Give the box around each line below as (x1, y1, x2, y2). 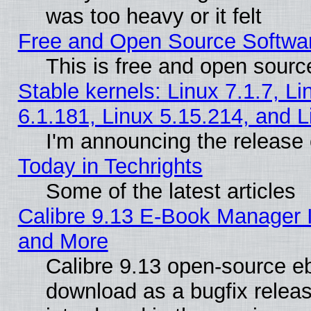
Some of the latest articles (45, 178, 296, 203)
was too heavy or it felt (45, 3, 262, 28)
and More (17, 228, 108, 253)
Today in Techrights (17, 153, 203, 178)
